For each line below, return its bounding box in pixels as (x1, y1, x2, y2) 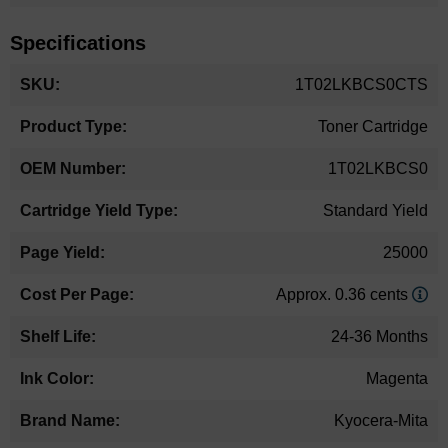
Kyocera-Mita (334, 411, 428, 429)
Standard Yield (323, 201, 428, 219)
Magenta (366, 369, 428, 387)
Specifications (10, 31, 146, 54)
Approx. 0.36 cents (276, 285, 412, 303)
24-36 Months (331, 327, 428, 345)
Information (9, 86, 88, 104)
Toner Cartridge (318, 117, 428, 135)
